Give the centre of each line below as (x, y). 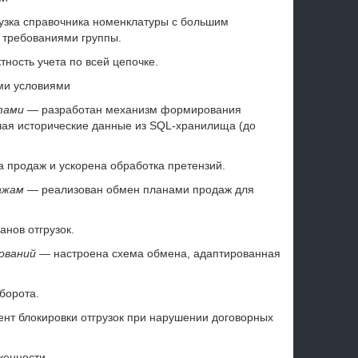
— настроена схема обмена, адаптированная (158, 253)
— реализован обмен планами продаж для (139, 189)
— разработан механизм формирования (132, 109)
